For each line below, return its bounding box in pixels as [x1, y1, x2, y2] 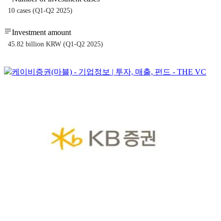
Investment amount [12, 28, 71, 37]
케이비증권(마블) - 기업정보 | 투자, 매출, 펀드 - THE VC [12, 68, 206, 76]
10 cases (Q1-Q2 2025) [8, 7, 73, 15]
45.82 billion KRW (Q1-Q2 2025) [8, 40, 103, 48]
